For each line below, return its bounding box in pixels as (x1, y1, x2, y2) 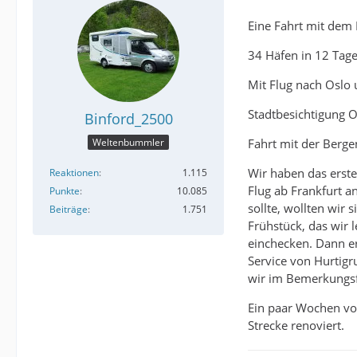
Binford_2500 (84, 109, 173, 128)
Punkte (49, 184, 80, 198)
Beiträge (49, 202, 88, 217)
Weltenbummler (92, 135, 164, 150)
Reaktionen (49, 166, 99, 180)
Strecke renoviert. (248, 317, 344, 333)
